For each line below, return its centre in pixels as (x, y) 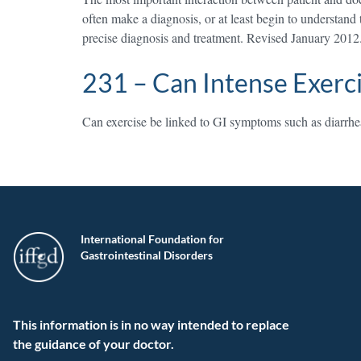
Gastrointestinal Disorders (147, 255)
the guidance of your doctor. (93, 344)
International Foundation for (152, 239)
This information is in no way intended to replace (151, 324)
